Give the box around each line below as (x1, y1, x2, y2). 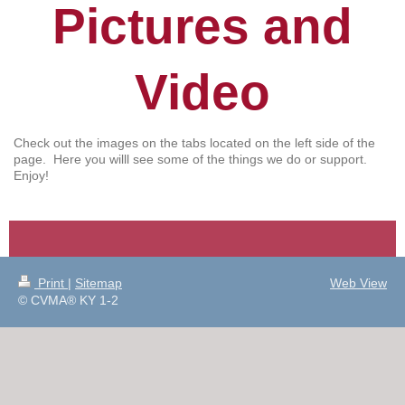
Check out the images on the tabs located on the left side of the (14, 136, 375, 151)
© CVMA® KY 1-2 (18, 293, 118, 308)
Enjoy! (14, 168, 52, 184)
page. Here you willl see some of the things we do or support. (14, 152, 371, 167)
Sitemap (75, 276, 122, 291)
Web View (330, 276, 387, 291)
